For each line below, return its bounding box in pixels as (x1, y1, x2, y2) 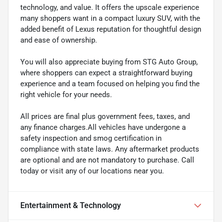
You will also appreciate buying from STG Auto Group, (20, 57, 198, 66)
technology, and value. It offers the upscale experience (20, 2, 199, 12)
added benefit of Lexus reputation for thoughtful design (20, 24, 201, 34)
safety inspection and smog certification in (20, 133, 162, 143)
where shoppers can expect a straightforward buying (20, 68, 192, 77)
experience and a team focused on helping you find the (20, 79, 200, 88)
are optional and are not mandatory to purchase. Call (20, 155, 194, 165)
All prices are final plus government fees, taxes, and (20, 111, 190, 121)
